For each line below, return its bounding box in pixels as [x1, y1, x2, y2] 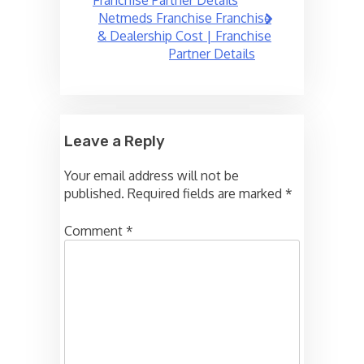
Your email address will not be [64, 167, 239, 184]
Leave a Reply [64, 132, 165, 150]
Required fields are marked [128, 185, 285, 202]
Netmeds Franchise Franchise [98, 9, 271, 26]
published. [64, 185, 124, 202]
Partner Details [169, 45, 255, 62]
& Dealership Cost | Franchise [97, 27, 271, 44]
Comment [64, 223, 126, 240]
